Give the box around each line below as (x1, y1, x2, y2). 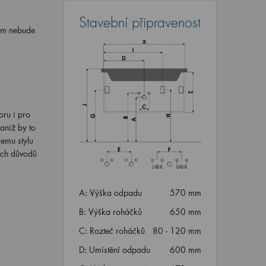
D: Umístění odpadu (78, 244, 150, 256)
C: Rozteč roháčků (78, 225, 145, 237)
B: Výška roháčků (78, 206, 142, 218)
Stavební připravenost (78, 14, 201, 31)
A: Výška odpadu (78, 187, 142, 199)
